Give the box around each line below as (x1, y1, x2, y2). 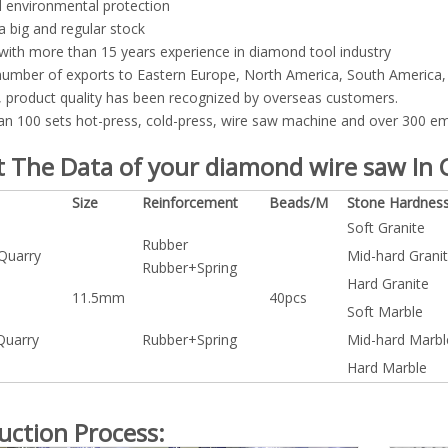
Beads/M (269, 193, 328, 212)
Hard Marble (347, 358, 427, 377)
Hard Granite (347, 274, 429, 293)
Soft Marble (347, 302, 423, 321)
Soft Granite (347, 218, 425, 237)
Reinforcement (142, 193, 238, 212)
